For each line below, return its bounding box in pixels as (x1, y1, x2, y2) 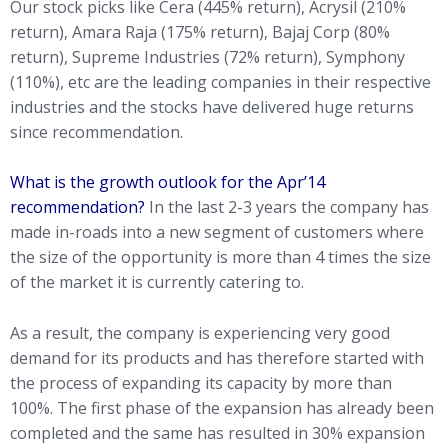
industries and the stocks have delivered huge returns (10, 95, 414, 118)
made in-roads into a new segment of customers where (10, 221, 424, 244)
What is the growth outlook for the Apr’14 (10, 171, 325, 194)
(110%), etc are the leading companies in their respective (10, 70, 431, 93)
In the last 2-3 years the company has (145, 196, 429, 219)
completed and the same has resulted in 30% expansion (10, 421, 425, 444)
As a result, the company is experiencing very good (10, 321, 390, 344)
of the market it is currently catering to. (10, 271, 304, 294)
